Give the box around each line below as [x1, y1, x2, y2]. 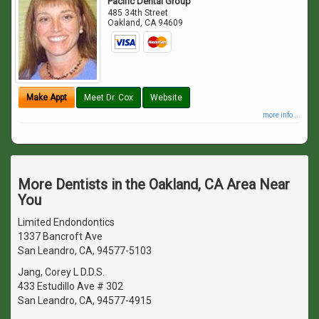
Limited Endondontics [18, 216, 115, 228]
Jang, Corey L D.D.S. [18, 266, 105, 278]
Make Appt [26, 92, 67, 103]
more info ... [263, 110, 300, 119]
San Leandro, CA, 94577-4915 [18, 294, 152, 306]
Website [150, 92, 182, 103]
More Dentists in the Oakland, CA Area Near [18, 175, 290, 193]
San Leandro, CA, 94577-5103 [18, 244, 152, 256]
